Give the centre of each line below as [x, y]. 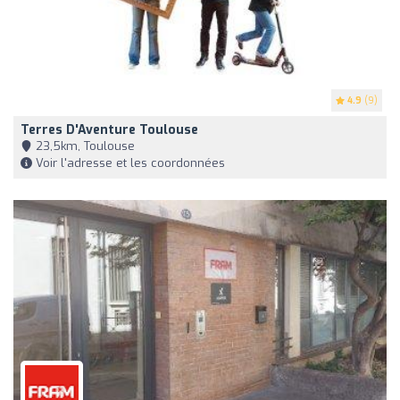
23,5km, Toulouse [83, 146]
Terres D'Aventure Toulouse [109, 130]
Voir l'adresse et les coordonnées [129, 163]
